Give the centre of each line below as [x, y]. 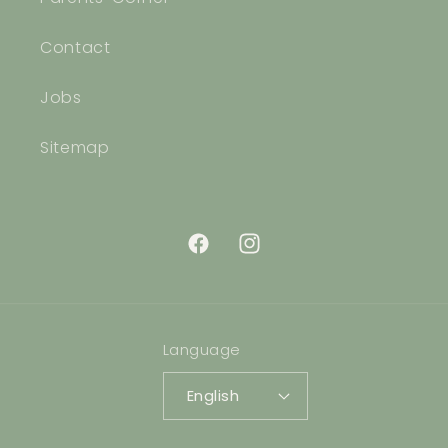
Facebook [227, 254]
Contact [75, 47]
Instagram [278, 254]
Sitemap [75, 147]
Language [201, 349]
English [213, 395]
